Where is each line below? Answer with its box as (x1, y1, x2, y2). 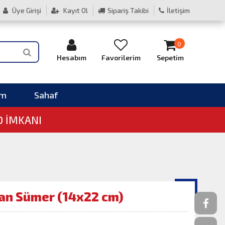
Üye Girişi (11, 6, 41, 15)
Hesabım (57, 53, 87, 62)
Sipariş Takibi (107, 6, 149, 15)
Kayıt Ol (62, 6, 88, 15)
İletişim (167, 6, 190, 15)
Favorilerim (101, 53, 141, 62)
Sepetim (156, 53, 184, 62)
